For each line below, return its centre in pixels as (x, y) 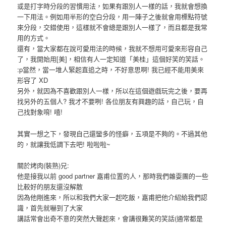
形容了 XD (33, 80)
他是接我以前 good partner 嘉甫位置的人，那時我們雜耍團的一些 (113, 176)
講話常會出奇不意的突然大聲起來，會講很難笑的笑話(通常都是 (110, 218)
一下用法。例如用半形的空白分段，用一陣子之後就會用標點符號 (112, 17)
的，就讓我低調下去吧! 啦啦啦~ (64, 144)
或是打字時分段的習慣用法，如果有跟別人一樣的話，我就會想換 (112, 6)
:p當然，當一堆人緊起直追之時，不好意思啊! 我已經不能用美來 (111, 70)
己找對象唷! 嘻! (40, 112)
